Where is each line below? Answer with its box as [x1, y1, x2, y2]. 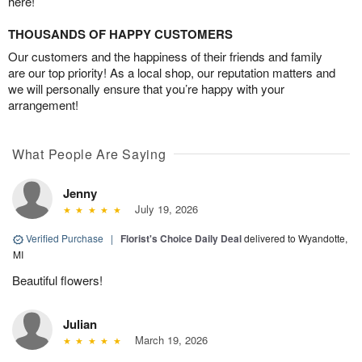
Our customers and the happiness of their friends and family [8, 48, 322, 65]
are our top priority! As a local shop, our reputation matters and [8, 64, 335, 82]
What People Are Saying [12, 145, 166, 164]
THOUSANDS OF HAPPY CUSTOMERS [8, 25, 233, 44]
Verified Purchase [23, 231, 106, 246]
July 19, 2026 [128, 201, 198, 217]
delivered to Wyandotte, [244, 231, 347, 246]
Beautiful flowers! [12, 271, 103, 289]
